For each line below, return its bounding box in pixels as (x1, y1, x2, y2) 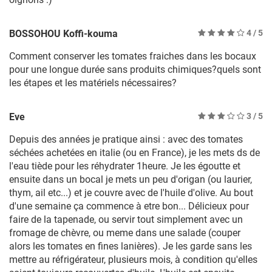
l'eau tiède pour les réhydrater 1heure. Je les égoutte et (9, 160, 240, 172)
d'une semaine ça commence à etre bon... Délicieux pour (9, 200, 249, 212)
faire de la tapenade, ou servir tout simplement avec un (9, 214, 243, 226)
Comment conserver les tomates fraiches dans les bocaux (9, 50, 256, 63)
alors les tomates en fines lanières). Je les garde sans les (9, 240, 252, 253)
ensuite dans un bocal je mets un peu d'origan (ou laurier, (9, 174, 252, 186)
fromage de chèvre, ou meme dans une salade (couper (9, 227, 240, 239)
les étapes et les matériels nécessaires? (9, 77, 177, 89)
